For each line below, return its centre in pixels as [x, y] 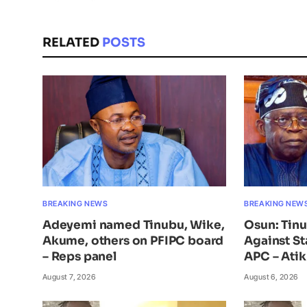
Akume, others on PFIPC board [133, 241]
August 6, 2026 [271, 277]
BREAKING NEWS [75, 204]
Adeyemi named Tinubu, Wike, [134, 225]
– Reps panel [79, 257]
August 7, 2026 [69, 277]
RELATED [72, 42]
